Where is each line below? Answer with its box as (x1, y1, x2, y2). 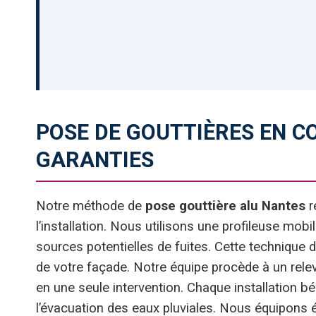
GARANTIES (36, 147, 154, 172)
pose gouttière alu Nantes (145, 197, 305, 214)
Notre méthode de (36, 197, 145, 214)
